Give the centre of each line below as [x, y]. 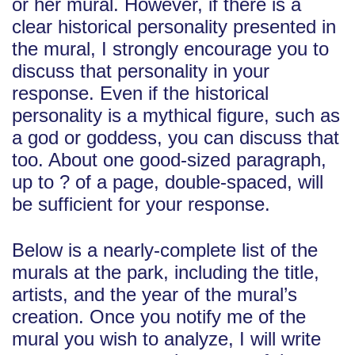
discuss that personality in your [141, 71]
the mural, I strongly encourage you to [170, 49]
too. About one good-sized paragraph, [169, 160]
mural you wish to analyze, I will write [166, 339]
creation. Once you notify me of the [159, 317]
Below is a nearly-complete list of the [165, 250]
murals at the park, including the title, [166, 272]
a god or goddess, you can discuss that [176, 137]
